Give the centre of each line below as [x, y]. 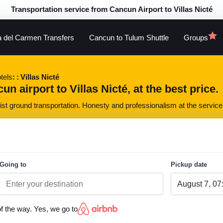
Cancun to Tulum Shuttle [129, 38]
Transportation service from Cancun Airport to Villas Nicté [111, 9]
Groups [196, 38]
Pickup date [189, 165]
